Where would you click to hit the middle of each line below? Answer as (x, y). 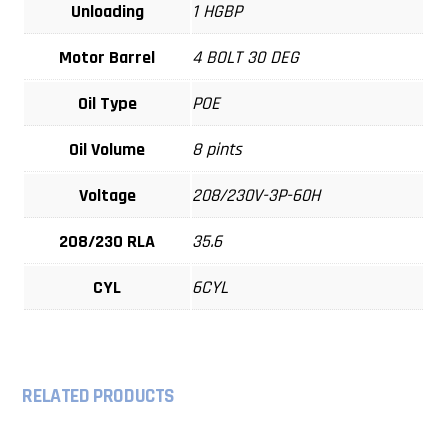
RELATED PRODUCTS (99, 397)
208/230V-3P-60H (256, 196)
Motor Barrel (107, 58)
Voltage (107, 196)
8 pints (217, 150)
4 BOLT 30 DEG (246, 58)
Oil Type (107, 104)
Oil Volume (107, 150)
